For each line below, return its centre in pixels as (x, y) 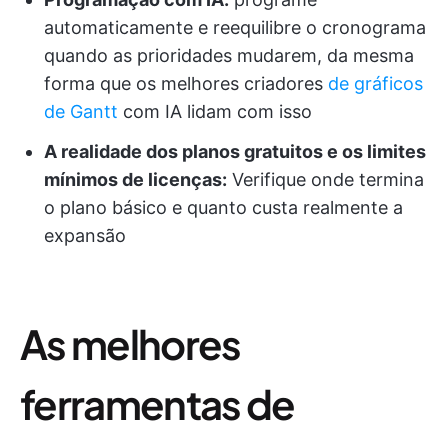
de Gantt (81, 111)
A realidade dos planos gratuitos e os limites (235, 151)
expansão (85, 235)
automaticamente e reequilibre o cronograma (235, 27)
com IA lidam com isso (215, 111)
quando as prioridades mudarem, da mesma (229, 55)
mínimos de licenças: (135, 179)
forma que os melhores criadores (186, 83)
